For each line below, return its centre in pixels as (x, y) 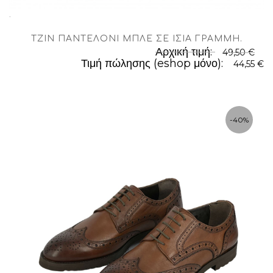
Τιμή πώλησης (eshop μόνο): (154, 63)
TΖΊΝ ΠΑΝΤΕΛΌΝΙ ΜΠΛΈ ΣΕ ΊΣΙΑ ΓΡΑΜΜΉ (135, 39)
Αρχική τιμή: (185, 52)
